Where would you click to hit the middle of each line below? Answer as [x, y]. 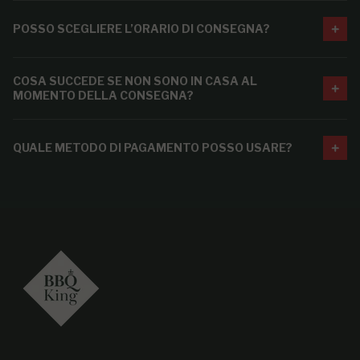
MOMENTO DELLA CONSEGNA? [103, 95]
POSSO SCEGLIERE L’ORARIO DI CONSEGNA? [141, 28]
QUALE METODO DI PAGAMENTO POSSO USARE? [153, 147]
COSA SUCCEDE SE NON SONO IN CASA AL [135, 80]
